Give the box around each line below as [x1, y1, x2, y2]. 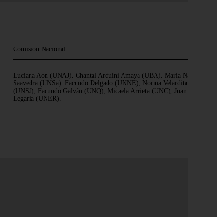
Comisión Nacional [13, 45, 65, 53]
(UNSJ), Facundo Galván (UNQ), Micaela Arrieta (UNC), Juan [13, 87, 186, 95]
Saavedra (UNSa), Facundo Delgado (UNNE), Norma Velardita [13, 79, 187, 87]
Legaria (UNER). [13, 95, 61, 103]
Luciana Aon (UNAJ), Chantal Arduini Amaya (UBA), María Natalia [13, 72, 202, 79]
